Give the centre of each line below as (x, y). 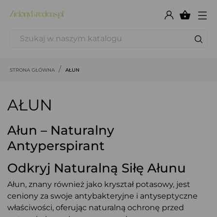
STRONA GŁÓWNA (32, 70)
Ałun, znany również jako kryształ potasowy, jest (99, 184)
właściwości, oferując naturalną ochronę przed (96, 208)
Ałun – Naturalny (61, 130)
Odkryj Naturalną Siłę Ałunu (97, 168)
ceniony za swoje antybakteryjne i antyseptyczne (102, 196)
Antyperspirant (56, 146)
